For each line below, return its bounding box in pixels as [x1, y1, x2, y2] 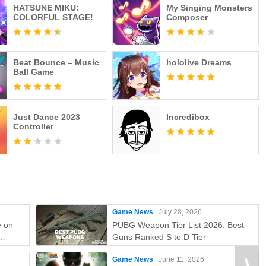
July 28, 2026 [159, 208, 202, 216]
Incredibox [166, 112, 210, 122]
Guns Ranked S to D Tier [112, 232, 206, 242]
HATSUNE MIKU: [13, 3, 80, 12]
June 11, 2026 [159, 255, 204, 264]
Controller [13, 122, 54, 131]
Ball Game [13, 67, 55, 77]
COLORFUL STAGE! [13, 12, 94, 22]
